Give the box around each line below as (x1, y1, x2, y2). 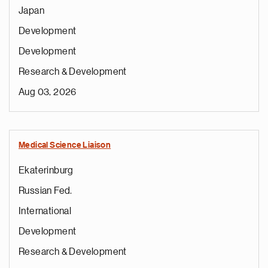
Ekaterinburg (19, 166, 74, 175)
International (19, 206, 72, 216)
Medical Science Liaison (19, 141, 111, 150)
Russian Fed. (19, 186, 72, 196)
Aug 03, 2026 (19, 87, 77, 97)
